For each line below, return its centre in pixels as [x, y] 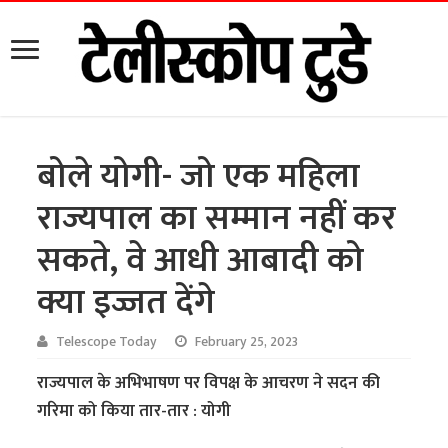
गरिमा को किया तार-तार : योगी [134, 411]
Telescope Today [107, 342]
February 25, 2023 [247, 342]
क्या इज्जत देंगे [126, 303]
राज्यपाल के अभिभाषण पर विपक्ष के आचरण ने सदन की [209, 383]
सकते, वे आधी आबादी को [201, 261]
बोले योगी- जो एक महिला [199, 177]
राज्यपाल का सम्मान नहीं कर [217, 219]
